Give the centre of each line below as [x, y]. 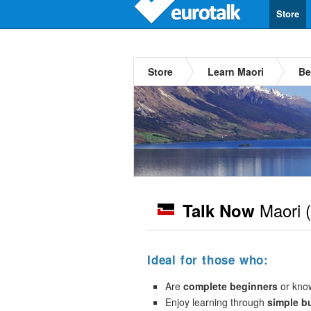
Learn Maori [236, 72]
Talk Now [219, 210]
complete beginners [230, 286]
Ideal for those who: [208, 260]
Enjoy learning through [216, 302]
